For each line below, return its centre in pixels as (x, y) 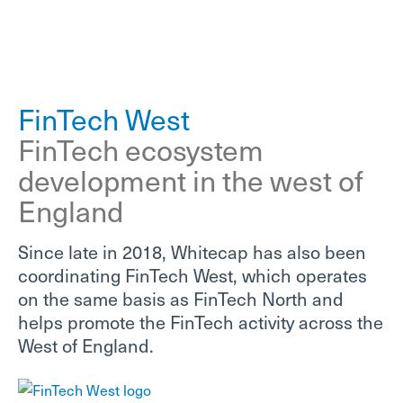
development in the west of (191, 179)
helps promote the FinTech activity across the (201, 322)
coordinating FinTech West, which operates (193, 275)
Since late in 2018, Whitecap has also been (192, 251)
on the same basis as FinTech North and (181, 298)
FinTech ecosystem (141, 149)
